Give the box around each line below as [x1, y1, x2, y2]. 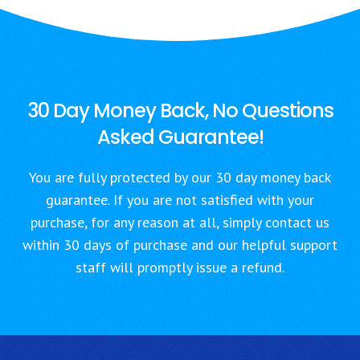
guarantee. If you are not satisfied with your [46, 190, 314, 209]
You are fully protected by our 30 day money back [29, 168, 331, 186]
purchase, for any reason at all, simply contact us [31, 213, 329, 231]
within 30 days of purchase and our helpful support [22, 235, 337, 254]
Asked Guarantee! [96, 124, 264, 150]
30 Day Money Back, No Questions [27, 97, 333, 124]
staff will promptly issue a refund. [76, 258, 284, 276]
